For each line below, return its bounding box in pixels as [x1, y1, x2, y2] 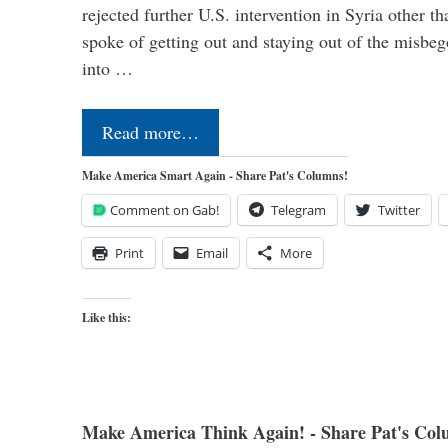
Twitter [378, 201, 420, 220]
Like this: [82, 309, 131, 327]
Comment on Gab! [110, 201, 219, 220]
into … [82, 56, 133, 81]
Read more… [102, 120, 199, 145]
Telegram [271, 201, 326, 220]
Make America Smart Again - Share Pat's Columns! [82, 167, 348, 185]
